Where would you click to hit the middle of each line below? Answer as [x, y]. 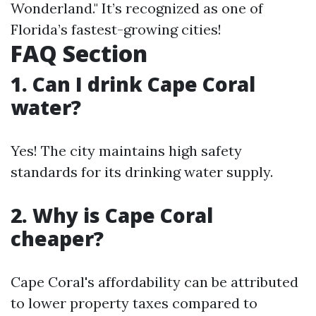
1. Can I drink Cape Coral [133, 84]
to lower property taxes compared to [134, 303]
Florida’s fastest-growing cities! [116, 29]
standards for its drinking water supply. [142, 172]
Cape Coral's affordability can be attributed [154, 282]
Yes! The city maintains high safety [126, 151]
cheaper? [57, 238]
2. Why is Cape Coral [112, 215]
